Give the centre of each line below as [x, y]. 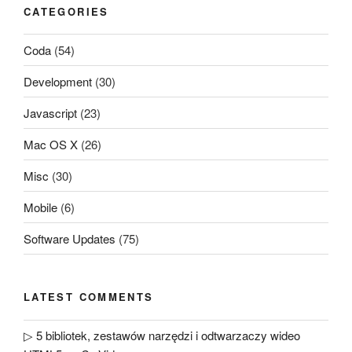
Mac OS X [51, 144]
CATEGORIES [66, 11]
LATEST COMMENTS [89, 297]
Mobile [40, 207]
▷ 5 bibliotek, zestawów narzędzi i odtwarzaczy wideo [162, 335]
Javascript [50, 112]
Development [58, 81]
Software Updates [70, 238]
